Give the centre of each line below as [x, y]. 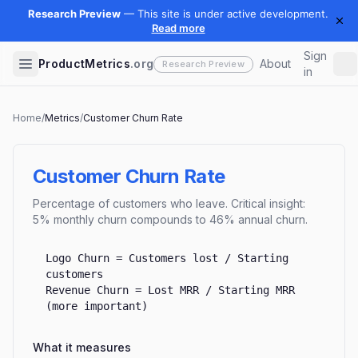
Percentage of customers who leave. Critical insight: [169, 203]
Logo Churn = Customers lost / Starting [167, 258]
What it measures [82, 347]
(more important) [97, 306]
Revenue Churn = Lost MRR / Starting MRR [170, 290]
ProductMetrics [84, 63]
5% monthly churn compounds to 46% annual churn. [170, 219]
